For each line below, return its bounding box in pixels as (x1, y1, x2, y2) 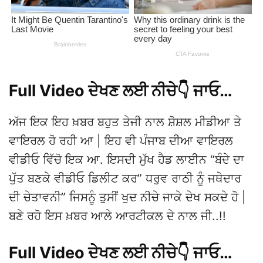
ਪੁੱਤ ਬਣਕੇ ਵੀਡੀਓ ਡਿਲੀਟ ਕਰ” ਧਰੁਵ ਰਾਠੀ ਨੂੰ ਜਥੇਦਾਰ (9, 171, 241, 186)
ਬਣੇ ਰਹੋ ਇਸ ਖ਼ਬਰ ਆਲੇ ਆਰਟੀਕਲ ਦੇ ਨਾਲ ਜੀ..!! (9, 209, 226, 223)
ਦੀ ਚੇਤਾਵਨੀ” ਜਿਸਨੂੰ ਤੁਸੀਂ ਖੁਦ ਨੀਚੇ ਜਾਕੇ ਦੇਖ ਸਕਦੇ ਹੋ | (9, 190, 246, 204)
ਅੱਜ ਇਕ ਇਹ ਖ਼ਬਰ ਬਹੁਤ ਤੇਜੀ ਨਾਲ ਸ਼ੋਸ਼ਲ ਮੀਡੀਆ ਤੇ (9, 115, 241, 129)
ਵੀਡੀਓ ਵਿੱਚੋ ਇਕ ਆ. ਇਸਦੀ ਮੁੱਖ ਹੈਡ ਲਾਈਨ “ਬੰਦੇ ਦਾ (9, 153, 244, 167)
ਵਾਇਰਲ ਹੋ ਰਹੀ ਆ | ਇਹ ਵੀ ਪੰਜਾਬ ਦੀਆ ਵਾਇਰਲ (9, 134, 233, 148)
